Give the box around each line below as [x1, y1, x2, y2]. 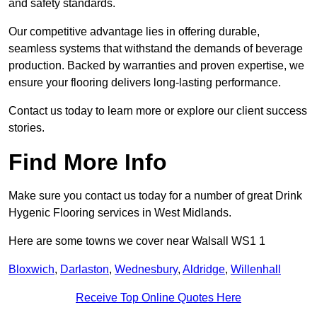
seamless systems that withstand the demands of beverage [8, 42, 303, 55]
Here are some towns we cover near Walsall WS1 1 [8, 235, 265, 248]
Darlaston [60, 263, 109, 276]
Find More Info [8, 149, 167, 175]
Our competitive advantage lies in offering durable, [8, 25, 260, 38]
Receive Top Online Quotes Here [76, 292, 241, 304]
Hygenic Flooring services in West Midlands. [8, 207, 231, 219]
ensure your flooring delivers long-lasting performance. [8, 76, 281, 89]
